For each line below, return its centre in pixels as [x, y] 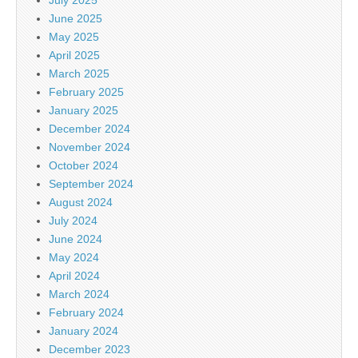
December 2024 [89, 128]
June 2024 [76, 239]
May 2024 [74, 257]
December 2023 [89, 349]
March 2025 [79, 73]
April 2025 [74, 55]
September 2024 [91, 183]
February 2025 [86, 91]
